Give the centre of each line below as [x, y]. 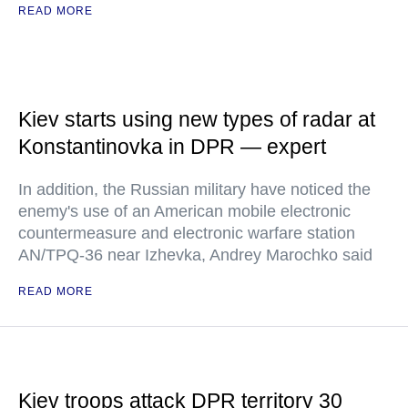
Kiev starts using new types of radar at [197, 119]
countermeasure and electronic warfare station [187, 233]
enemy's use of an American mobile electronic [184, 211]
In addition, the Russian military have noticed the [194, 189]
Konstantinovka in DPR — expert [172, 147]
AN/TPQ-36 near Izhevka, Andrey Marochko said [195, 255]
